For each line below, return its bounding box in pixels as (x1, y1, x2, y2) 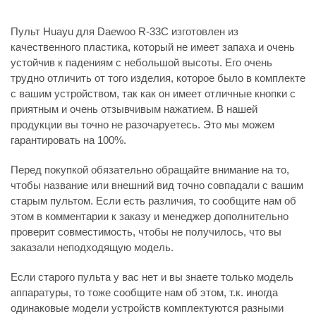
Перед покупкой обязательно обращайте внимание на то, (11, 164, 289, 176)
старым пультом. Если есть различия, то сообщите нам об (11, 195, 296, 207)
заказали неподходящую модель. (11, 241, 174, 254)
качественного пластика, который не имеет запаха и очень (11, 41, 295, 54)
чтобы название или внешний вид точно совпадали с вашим (11, 179, 303, 192)
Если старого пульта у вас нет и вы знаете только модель (11, 271, 293, 284)
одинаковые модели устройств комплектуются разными (11, 302, 284, 315)
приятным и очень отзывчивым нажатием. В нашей (11, 103, 257, 116)
